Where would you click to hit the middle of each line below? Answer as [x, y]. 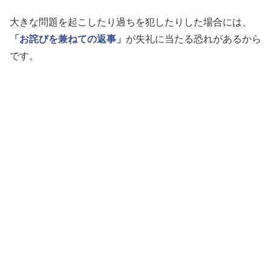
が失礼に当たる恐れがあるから [194, 39]
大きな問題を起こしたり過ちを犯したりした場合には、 [131, 22]
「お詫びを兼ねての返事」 [68, 39]
